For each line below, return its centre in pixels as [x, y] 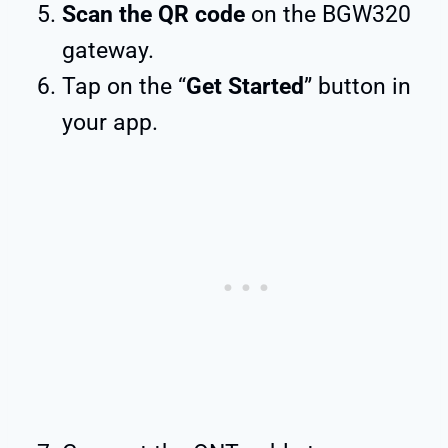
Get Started [245, 86]
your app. [110, 122]
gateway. [108, 50]
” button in [357, 86]
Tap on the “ [124, 86]
